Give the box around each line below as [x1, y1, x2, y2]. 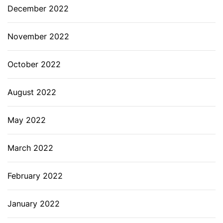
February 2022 [7, 170, 63, 181]
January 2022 [7, 198, 60, 209]
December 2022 [7, 3, 69, 13]
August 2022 [7, 87, 56, 97]
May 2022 [7, 114, 46, 125]
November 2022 [7, 31, 69, 41]
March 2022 [7, 142, 53, 153]
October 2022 [7, 59, 61, 69]
